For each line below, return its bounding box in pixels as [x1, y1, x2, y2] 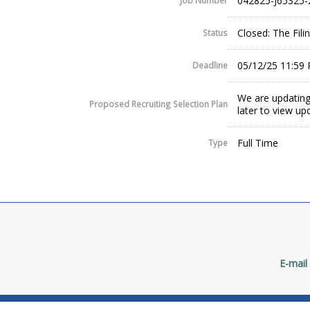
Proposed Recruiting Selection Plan [89, 98, 228, 110]
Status [203, 27, 228, 39]
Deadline [192, 60, 228, 71]
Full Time [237, 136, 278, 150]
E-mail [280, 257, 307, 271]
